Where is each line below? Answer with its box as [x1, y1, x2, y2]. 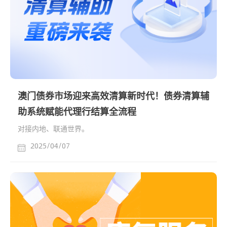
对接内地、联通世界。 [18, 123, 89, 134]
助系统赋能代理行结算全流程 [18, 105, 136, 119]
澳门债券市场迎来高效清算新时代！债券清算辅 [18, 89, 209, 103]
